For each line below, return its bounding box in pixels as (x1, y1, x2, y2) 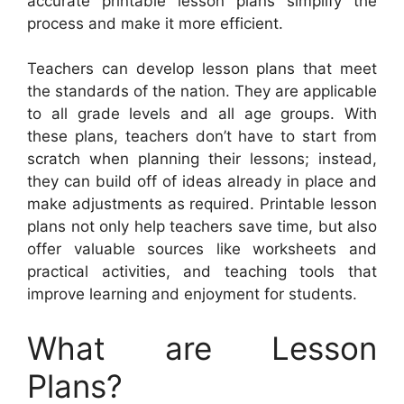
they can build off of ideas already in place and (27, 172, 377, 191)
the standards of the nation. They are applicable (27, 82, 377, 101)
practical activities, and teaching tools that (27, 262, 377, 281)
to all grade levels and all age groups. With (27, 105, 377, 124)
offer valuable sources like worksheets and (27, 240, 377, 259)
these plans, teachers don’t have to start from (27, 127, 377, 146)
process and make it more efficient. (27, 14, 283, 32)
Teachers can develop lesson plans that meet (27, 60, 377, 78)
